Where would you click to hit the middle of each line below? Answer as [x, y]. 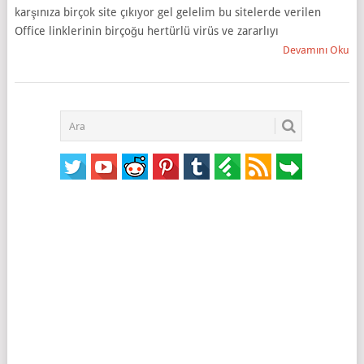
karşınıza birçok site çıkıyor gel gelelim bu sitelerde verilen [167, 12]
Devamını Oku [316, 50]
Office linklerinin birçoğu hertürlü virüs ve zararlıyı [146, 31]
